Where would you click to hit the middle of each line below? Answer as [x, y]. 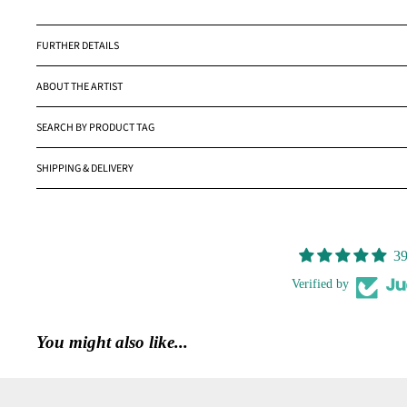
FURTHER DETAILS [78, 45]
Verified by [320, 283]
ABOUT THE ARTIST [79, 86]
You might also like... [112, 342]
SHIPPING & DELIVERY [85, 168]
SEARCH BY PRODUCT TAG [95, 127]
